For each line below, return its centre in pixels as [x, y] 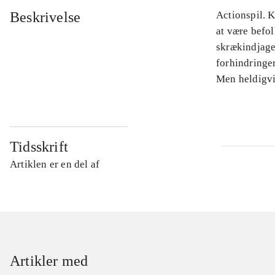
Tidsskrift [39, 147]
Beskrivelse [45, 17]
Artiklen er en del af [55, 165]
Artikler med [49, 261]
